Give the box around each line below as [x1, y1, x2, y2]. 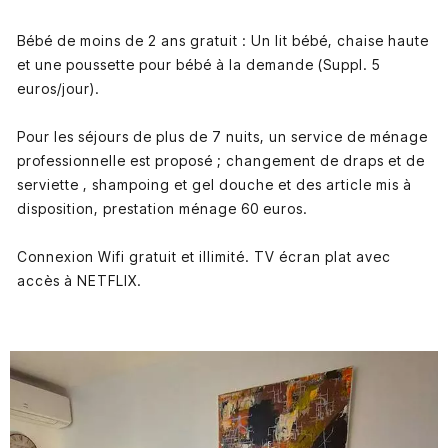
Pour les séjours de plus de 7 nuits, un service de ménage [16, 127, 428, 145]
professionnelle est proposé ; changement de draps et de [16, 151, 425, 169]
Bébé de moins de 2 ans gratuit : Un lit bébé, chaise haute [16, 31, 429, 49]
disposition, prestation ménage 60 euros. [16, 199, 308, 217]
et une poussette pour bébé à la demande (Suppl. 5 [16, 55, 381, 73]
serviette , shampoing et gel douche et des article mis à [16, 175, 412, 193]
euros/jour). [16, 79, 100, 97]
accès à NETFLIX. [16, 271, 142, 289]
